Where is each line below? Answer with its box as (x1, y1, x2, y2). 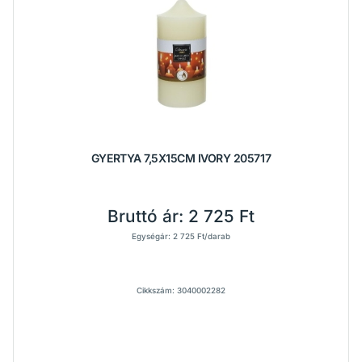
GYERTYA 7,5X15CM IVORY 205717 (90, 151, 271, 165)
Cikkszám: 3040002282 (137, 286, 225, 295)
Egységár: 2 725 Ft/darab (132, 232, 230, 241)
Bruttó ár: (107, 206, 188, 226)
